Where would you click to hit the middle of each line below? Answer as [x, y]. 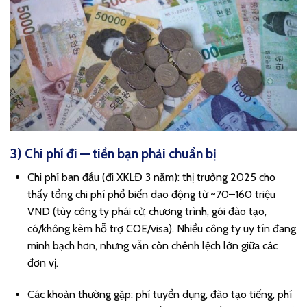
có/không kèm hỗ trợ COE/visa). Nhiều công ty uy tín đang [162, 228]
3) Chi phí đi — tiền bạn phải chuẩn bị [113, 154]
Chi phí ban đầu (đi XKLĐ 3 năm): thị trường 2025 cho [151, 177]
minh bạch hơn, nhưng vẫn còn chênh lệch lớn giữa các [152, 245]
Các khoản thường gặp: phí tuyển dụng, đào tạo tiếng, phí [160, 294]
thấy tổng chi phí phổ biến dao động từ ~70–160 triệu [151, 194]
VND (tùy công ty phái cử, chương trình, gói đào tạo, [147, 211]
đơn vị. [43, 262]
